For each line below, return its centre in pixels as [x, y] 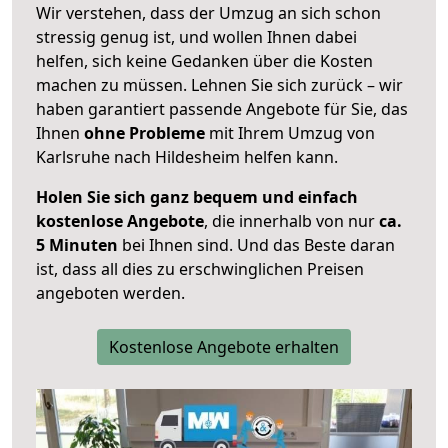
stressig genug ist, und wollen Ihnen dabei [196, 37]
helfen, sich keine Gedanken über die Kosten [204, 61]
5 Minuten [77, 245]
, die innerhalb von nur [291, 221]
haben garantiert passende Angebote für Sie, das [222, 109]
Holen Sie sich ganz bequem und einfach [197, 197]
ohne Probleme [144, 133]
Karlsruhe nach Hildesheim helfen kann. [187, 157]
